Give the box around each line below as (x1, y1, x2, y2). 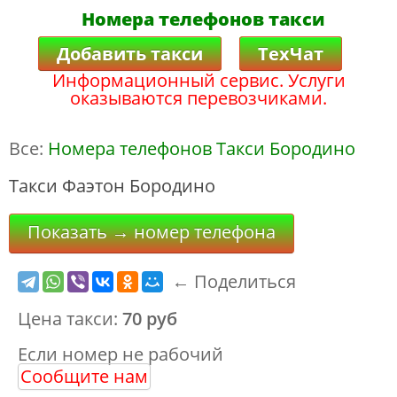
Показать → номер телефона (27, 220, 276, 244)
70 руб (122, 307, 177, 331)
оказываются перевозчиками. (70, 85, 327, 110)
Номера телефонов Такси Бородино (48, 136, 355, 160)
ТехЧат (257, 41, 323, 66)
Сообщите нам (20, 364, 148, 388)
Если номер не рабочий (18, 342, 223, 366)
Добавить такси (56, 41, 203, 66)
